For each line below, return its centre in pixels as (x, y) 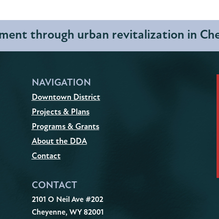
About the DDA (59, 141)
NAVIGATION (61, 82)
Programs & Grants (65, 126)
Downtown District (66, 97)
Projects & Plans (60, 111)
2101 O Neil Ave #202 (67, 200)
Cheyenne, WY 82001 (67, 212)
